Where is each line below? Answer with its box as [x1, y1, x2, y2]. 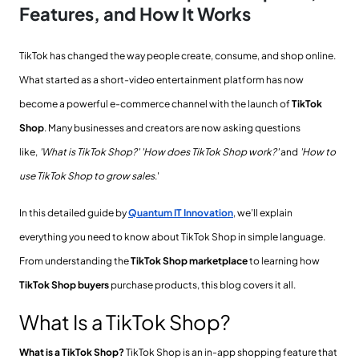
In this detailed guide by [19, 206, 128, 219]
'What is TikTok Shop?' [39, 145, 139, 158]
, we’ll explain [233, 206, 292, 219]
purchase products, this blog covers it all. [109, 278, 296, 291]
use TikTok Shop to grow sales [19, 169, 155, 182]
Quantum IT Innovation [128, 206, 233, 219]
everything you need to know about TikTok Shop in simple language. [19, 230, 325, 243]
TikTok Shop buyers [19, 278, 109, 291]
